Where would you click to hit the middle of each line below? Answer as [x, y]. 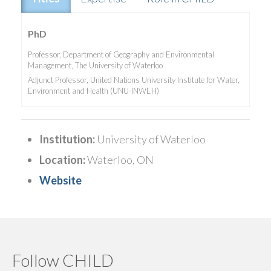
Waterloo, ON [119, 159]
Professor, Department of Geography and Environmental [121, 54]
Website [60, 180]
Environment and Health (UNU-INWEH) [93, 91]
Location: [62, 159]
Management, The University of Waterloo [95, 65]
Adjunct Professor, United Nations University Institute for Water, [134, 80]
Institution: [67, 139]
